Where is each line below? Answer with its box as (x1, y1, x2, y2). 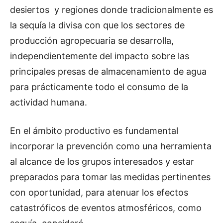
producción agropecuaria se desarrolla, (10, 35, 174, 46)
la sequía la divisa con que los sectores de (10, 20, 185, 31)
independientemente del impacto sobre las (10, 51, 189, 62)
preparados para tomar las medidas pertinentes (10, 172, 211, 183)
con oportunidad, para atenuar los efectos (10, 187, 188, 198)
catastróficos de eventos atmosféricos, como (10, 203, 202, 214)
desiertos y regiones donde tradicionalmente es (10, 4, 213, 15)
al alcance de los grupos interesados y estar (10, 156, 194, 167)
